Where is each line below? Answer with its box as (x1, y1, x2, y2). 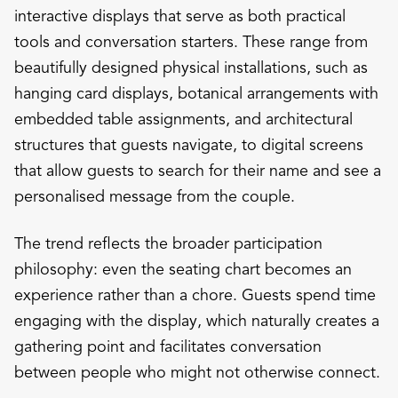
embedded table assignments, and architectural (14, 108, 353, 129)
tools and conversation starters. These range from (14, 31, 368, 52)
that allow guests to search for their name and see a (14, 160, 381, 180)
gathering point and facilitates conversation (14, 336, 322, 356)
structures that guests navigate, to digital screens (14, 134, 363, 155)
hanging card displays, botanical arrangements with (14, 83, 378, 103)
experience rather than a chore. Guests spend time (14, 284, 376, 305)
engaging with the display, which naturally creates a (14, 310, 379, 330)
